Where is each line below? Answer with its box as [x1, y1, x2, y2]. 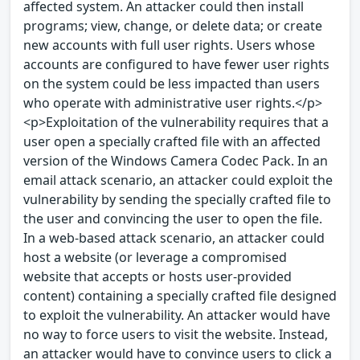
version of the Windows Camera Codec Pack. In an [23, 152, 328, 170]
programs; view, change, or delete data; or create [23, 17, 322, 35]
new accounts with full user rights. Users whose [23, 36, 315, 55]
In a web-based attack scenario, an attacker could [23, 229, 325, 247]
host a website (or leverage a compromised [23, 248, 287, 267]
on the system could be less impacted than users [23, 75, 320, 93]
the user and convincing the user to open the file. [23, 210, 322, 228]
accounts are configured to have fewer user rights [23, 55, 329, 74]
